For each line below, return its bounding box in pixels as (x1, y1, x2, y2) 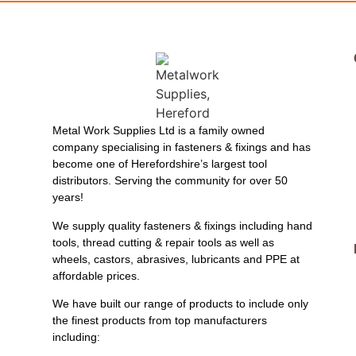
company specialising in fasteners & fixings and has (52, 141, 311, 154)
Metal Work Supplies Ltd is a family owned (52, 124, 265, 137)
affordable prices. (52, 269, 140, 282)
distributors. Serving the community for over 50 (52, 174, 288, 188)
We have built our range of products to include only (52, 296, 308, 310)
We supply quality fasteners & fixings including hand (52, 219, 312, 232)
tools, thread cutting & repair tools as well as (52, 235, 274, 249)
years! (52, 191, 83, 204)
